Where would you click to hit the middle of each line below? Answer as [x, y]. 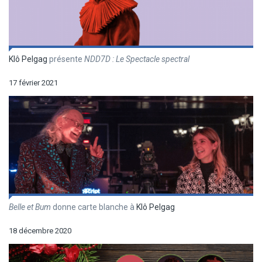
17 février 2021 [33, 83]
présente [66, 59]
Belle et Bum [30, 207]
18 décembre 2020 [40, 231]
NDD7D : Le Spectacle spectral [137, 59]
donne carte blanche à [94, 207]
